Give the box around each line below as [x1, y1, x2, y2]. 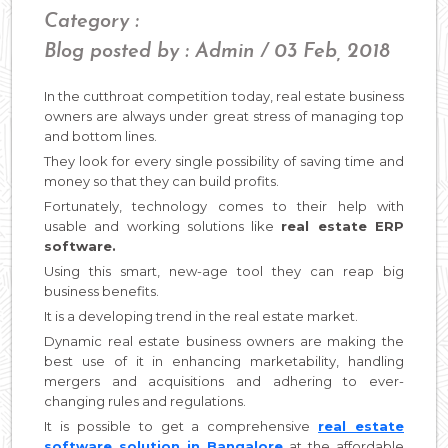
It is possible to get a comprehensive [44, 418, 319, 435]
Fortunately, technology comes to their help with [44, 198, 404, 215]
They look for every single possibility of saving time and [44, 153, 404, 170]
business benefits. [44, 283, 159, 300]
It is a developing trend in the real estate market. [44, 308, 361, 325]
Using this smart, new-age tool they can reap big [44, 263, 404, 280]
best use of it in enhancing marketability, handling [44, 353, 404, 370]
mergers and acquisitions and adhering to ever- [44, 373, 404, 390]
